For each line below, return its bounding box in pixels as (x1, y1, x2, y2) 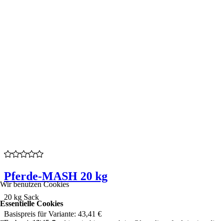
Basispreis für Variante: (4, 209, 78, 218)
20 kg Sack (4, 192, 39, 201)
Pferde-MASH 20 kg (4, 170, 108, 183)
